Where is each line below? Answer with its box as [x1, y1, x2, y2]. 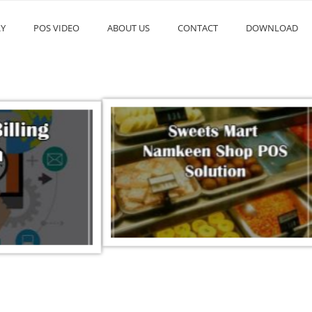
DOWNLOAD [246, 22, 298, 34]
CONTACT [178, 22, 218, 34]
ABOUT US [107, 22, 150, 34]
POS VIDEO [33, 22, 79, 34]
